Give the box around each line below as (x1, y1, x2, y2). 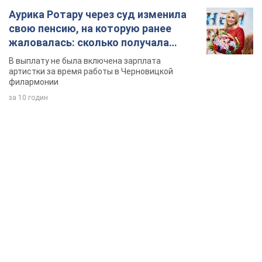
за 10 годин (9, 93, 48, 102)
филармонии (9, 77, 58, 87)
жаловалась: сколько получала (9, 36, 169, 49)
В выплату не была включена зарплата (9, 56, 161, 65)
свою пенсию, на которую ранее (9, 22, 171, 35)
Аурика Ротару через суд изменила (9, 8, 187, 20)
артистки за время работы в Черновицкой (9, 66, 173, 76)
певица (9, 50, 44, 63)
